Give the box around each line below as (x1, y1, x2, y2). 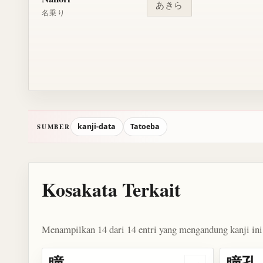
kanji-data (77, 121, 116, 131)
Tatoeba (130, 121, 160, 131)
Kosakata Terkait (41, 175, 181, 203)
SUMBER (37, 122, 70, 131)
